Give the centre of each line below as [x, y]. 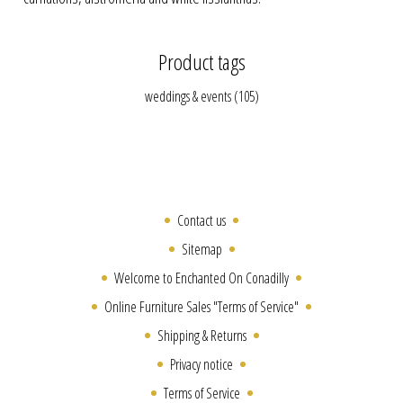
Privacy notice [201, 364]
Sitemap [201, 249]
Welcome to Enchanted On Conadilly [201, 278]
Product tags [201, 61]
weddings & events [188, 96]
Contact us [201, 220]
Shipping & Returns [201, 335]
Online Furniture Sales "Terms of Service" [201, 306]
